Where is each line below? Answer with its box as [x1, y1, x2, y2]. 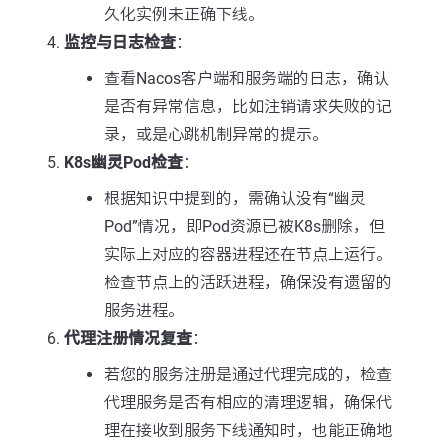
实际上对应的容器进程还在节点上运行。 [104, 245, 392, 264]
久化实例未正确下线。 [104, 5, 264, 24]
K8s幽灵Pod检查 [64, 153, 183, 172]
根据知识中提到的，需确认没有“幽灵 [104, 189, 366, 208]
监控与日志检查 [64, 33, 176, 52]
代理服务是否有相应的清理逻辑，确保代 [104, 393, 392, 412]
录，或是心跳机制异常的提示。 [104, 125, 328, 144]
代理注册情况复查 [64, 329, 192, 348]
